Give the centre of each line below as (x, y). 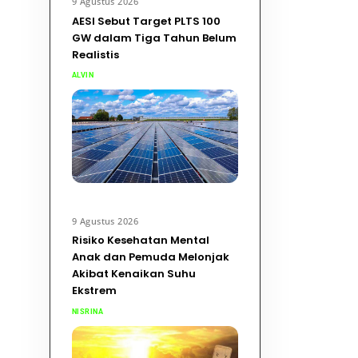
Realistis (95, 54)
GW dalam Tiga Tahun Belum (154, 38)
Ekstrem (94, 291)
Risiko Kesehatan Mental (140, 241)
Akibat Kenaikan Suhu (133, 274)
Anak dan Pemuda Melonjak (150, 257)
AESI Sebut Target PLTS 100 (146, 21)
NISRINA (88, 311)
